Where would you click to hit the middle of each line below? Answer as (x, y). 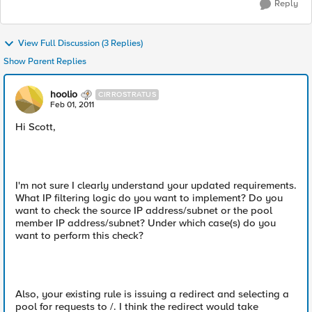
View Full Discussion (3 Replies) (80, 44)
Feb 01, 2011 (72, 105)
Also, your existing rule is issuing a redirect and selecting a (152, 294)
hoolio (64, 94)
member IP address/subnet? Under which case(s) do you (146, 223)
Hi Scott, (36, 127)
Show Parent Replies (45, 61)
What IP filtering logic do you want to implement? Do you (149, 198)
